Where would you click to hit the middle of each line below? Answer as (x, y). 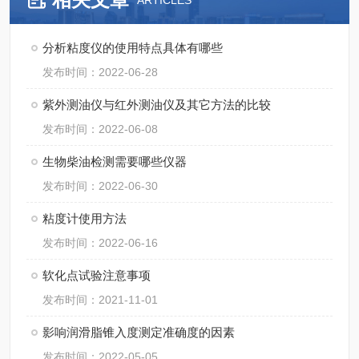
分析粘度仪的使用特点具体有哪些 (133, 48)
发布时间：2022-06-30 (100, 186)
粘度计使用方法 (85, 218)
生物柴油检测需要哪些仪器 (115, 161)
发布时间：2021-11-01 (100, 300)
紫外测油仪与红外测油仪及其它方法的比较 (157, 105)
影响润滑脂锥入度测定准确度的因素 (139, 332)
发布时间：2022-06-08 (100, 129)
